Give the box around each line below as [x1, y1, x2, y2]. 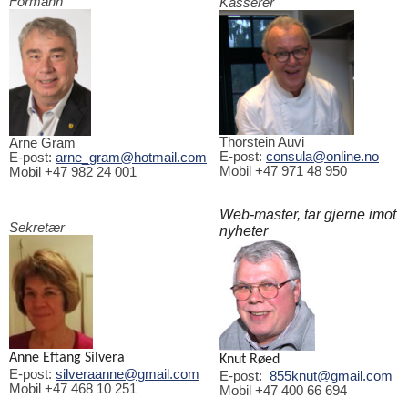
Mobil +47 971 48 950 [219, 163, 347, 178]
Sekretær [9, 219, 65, 235]
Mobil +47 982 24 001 [9, 164, 137, 179]
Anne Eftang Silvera [9, 350, 125, 365]
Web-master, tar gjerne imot [219, 206, 396, 222]
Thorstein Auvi [219, 134, 304, 149]
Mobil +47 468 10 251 [9, 381, 137, 396]
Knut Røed [219, 352, 280, 367]
